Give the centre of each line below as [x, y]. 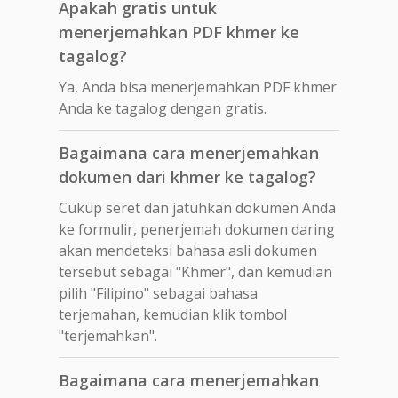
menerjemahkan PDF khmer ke [179, 32]
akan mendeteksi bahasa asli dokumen [188, 250]
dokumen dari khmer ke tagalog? [187, 176]
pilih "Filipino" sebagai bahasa [158, 293]
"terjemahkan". [108, 335]
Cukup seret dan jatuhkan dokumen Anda [197, 207]
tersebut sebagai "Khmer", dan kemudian [195, 271]
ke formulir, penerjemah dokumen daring [197, 229]
